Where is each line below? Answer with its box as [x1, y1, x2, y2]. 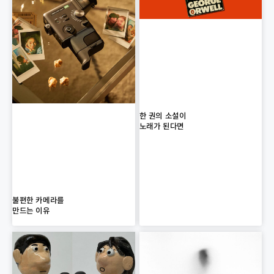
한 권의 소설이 [139, 109, 187, 122]
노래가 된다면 [139, 120, 184, 132]
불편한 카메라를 [12, 193, 64, 206]
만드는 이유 [12, 204, 50, 216]
